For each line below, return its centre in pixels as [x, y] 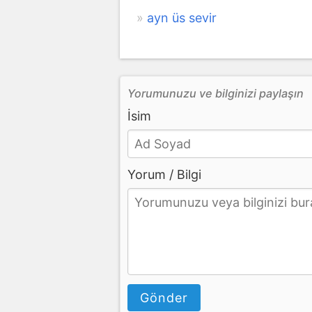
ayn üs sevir [182, 17]
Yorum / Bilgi [164, 174]
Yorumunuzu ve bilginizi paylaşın [216, 93]
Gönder [164, 297]
